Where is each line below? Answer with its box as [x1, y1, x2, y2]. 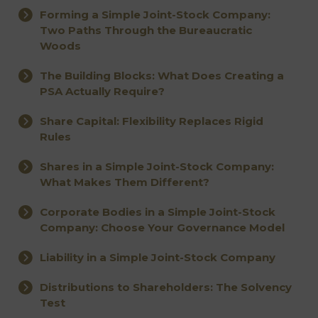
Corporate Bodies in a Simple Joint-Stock [40, 205, 276, 219]
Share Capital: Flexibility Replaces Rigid [40, 114, 264, 128]
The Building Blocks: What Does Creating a [40, 69, 285, 83]
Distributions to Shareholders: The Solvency [40, 280, 292, 295]
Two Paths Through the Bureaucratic [40, 23, 253, 38]
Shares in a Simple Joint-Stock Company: [40, 160, 275, 174]
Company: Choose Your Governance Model [40, 221, 285, 235]
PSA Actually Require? [40, 84, 165, 99]
